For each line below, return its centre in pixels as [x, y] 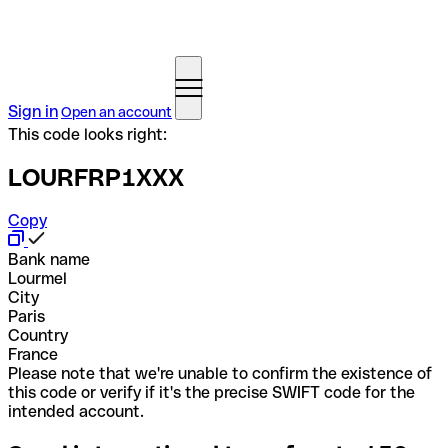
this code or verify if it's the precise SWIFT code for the [211, 392]
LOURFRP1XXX [96, 177]
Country [38, 335]
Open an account [116, 112]
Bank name [49, 259]
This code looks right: [87, 134]
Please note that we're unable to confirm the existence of [220, 373]
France [33, 354]
